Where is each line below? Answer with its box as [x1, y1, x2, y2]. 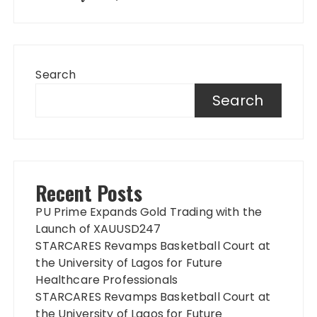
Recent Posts [35, 178, 143, 207]
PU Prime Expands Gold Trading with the [35, 203, 263, 220]
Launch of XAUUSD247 [35, 220, 161, 237]
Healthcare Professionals [35, 271, 178, 288]
